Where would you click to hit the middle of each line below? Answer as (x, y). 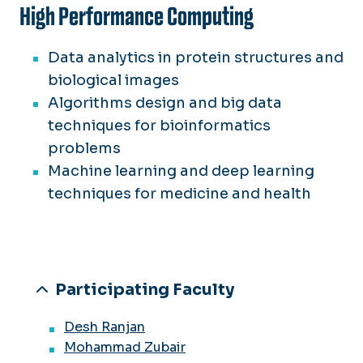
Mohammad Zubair (125, 348)
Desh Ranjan (105, 327)
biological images (113, 81)
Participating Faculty (145, 290)
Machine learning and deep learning (181, 171)
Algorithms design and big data (165, 103)
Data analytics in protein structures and (196, 58)
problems (84, 149)
